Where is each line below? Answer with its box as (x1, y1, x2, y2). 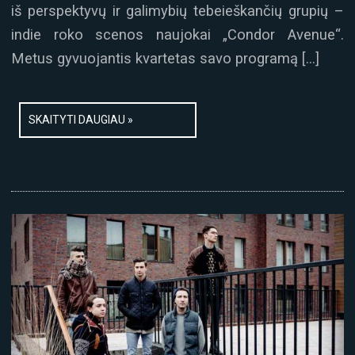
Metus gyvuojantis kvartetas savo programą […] (11, 49, 319, 67)
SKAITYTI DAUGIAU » (29, 113, 133, 127)
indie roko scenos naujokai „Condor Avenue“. (11, 25, 344, 43)
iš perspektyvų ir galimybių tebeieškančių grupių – (11, 2, 344, 19)
